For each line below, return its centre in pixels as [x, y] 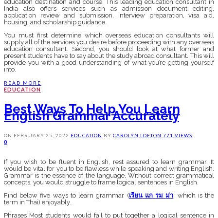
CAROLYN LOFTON [138, 136]
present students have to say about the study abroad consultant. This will [109, 56]
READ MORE [23, 83]
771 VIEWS [178, 136]
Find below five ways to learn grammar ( [66, 196]
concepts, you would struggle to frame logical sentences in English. [102, 182]
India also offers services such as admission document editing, [109, 9]
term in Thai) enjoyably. [38, 202]
